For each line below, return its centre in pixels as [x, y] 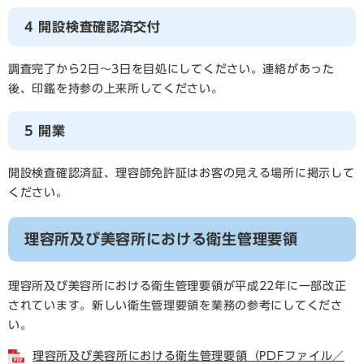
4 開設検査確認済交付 [93, 27]
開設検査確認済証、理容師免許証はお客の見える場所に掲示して [182, 173]
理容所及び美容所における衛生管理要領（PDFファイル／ [188, 356]
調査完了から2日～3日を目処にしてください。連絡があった [171, 69]
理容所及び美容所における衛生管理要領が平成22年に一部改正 [178, 286]
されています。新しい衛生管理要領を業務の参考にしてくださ [175, 305]
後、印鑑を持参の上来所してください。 [116, 89]
